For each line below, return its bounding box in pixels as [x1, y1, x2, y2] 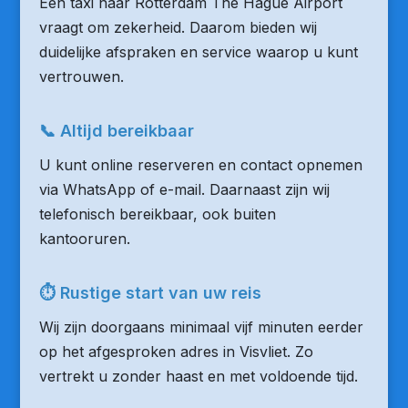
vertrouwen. [38, 67, 124, 86]
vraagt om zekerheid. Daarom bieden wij [38, 18, 317, 36]
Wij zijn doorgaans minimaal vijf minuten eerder [38, 318, 363, 336]
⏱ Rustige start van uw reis [38, 283, 261, 302]
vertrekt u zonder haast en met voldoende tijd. [38, 367, 358, 385]
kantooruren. [38, 229, 130, 248]
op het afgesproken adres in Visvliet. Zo [38, 342, 313, 361]
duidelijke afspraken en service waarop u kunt [38, 43, 358, 61]
